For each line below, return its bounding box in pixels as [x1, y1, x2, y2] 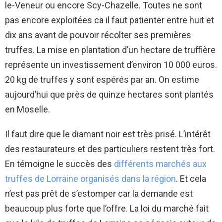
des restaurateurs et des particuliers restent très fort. [5, 144, 215, 155]
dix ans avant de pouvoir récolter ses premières [5, 30, 191, 41]
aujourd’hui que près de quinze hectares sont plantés [5, 89, 214, 100]
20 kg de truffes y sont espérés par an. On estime [5, 74, 199, 85]
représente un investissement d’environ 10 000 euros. [5, 59, 217, 70]
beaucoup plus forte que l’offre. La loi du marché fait [5, 203, 209, 214]
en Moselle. [5, 104, 50, 115]
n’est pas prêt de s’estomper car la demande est [5, 188, 193, 199]
